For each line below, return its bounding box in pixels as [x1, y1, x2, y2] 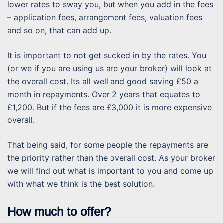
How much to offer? [7, 204, 111, 218]
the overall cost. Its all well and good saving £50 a [7, 76, 198, 87]
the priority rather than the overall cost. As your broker [7, 153, 215, 163]
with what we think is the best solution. [7, 179, 155, 189]
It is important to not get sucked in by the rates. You [7, 50, 206, 61]
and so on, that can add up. [7, 25, 111, 36]
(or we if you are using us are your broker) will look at [7, 63, 212, 74]
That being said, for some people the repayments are [7, 140, 208, 150]
